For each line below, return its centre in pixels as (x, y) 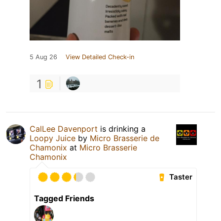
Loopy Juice (53, 138)
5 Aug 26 (43, 57)
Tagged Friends (64, 198)
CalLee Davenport (64, 129)
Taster (181, 177)
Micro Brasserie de (125, 138)
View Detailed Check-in (100, 57)
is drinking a (122, 129)
